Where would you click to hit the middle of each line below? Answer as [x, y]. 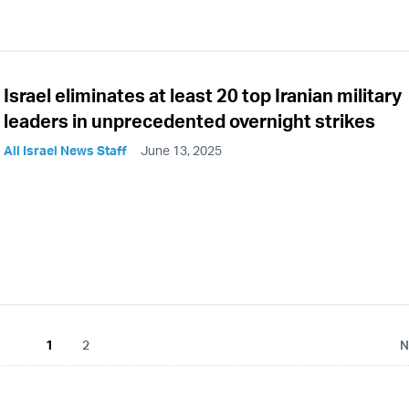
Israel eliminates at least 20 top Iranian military [203, 96]
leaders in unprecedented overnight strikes [189, 121]
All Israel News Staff [65, 151]
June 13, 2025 [181, 151]
